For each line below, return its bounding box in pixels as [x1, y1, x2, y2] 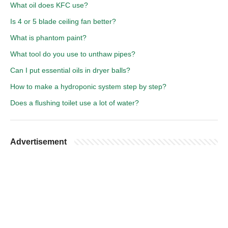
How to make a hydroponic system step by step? [10, 82, 166, 91]
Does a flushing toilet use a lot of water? [10, 98, 139, 107]
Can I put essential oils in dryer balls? [10, 66, 130, 74]
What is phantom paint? [10, 33, 87, 42]
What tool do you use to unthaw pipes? [10, 49, 135, 58]
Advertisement [10, 137, 67, 146]
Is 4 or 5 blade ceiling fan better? [10, 17, 116, 25]
